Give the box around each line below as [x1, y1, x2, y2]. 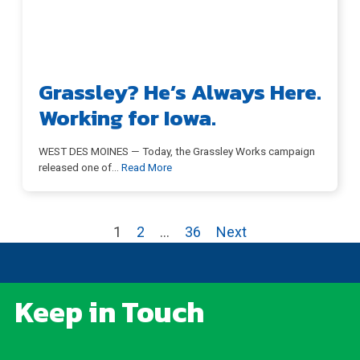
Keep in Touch [14, 290, 204, 334]
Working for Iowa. [39, 100, 216, 134]
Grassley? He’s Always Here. [39, 75, 321, 108]
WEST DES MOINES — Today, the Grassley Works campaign [39, 144, 315, 157]
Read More [121, 160, 172, 174]
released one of [39, 160, 112, 174]
